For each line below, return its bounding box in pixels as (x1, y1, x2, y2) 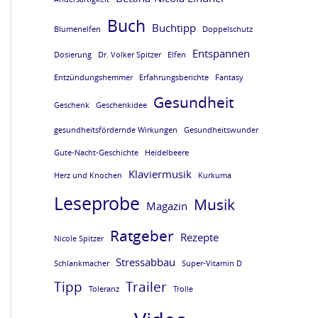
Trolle (173, 283, 193, 294)
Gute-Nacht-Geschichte (54, 147, 138, 158)
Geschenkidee (96, 99, 147, 110)
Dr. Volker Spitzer (98, 49, 161, 60)
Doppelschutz (202, 23, 253, 34)
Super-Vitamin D (182, 258, 242, 268)
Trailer (126, 277, 167, 295)
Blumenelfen (54, 23, 101, 34)
